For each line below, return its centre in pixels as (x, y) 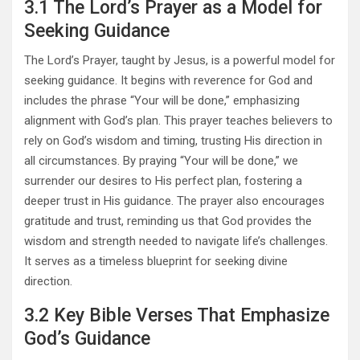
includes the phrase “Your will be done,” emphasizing (162, 101)
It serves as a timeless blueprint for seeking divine (156, 262)
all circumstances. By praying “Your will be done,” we (161, 161)
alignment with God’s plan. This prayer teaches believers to (178, 121)
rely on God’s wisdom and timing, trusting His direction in (173, 141)
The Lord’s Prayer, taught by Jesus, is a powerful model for (180, 61)
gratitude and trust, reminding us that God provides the (168, 221)
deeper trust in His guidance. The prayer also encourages (174, 201)
